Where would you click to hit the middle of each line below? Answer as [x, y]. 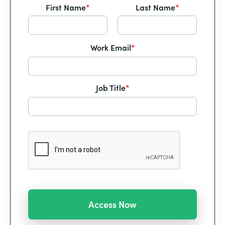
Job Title [110, 87]
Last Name [155, 7]
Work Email [110, 47]
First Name [66, 7]
